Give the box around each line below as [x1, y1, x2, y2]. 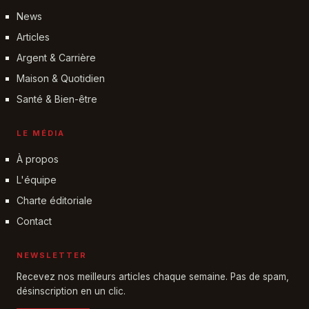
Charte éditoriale [17, 194, 92, 206]
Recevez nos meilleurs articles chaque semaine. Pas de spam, [17, 270, 289, 282]
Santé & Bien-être [17, 92, 97, 105]
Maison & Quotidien [17, 72, 105, 84]
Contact [17, 215, 52, 227]
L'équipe [17, 173, 57, 186]
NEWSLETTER [17, 250, 87, 260]
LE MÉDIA [17, 128, 65, 138]
